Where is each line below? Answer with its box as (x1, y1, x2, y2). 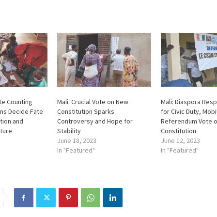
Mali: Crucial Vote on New (57, 97, 129, 107)
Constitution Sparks (57, 107, 115, 116)
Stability (57, 126, 81, 136)
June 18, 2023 (57, 136, 97, 145)
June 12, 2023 (160, 136, 200, 145)
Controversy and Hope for (57, 117, 133, 126)
